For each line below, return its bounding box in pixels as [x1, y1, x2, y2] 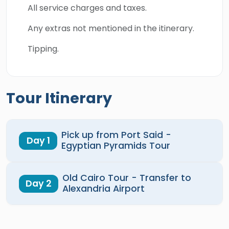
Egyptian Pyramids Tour [61, 140, 171, 152]
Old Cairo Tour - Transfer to [62, 172, 192, 184]
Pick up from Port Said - [61, 129, 172, 141]
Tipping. [28, 43, 59, 55]
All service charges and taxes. [28, 2, 147, 14]
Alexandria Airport [62, 182, 145, 195]
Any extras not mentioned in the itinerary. [28, 22, 194, 34]
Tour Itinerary [6, 88, 112, 108]
